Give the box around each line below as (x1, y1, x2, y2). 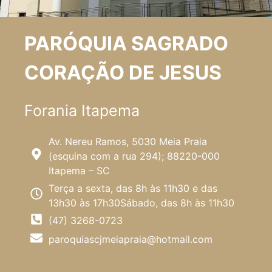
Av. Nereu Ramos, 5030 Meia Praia (49, 135, 207, 148)
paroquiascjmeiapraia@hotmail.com (49, 233, 212, 245)
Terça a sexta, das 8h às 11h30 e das (49, 182, 217, 194)
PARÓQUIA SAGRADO (24, 31, 228, 55)
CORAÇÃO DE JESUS (24, 60, 222, 84)
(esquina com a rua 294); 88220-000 (49, 149, 220, 162)
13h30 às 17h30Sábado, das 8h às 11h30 (49, 196, 234, 209)
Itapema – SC (49, 164, 110, 177)
